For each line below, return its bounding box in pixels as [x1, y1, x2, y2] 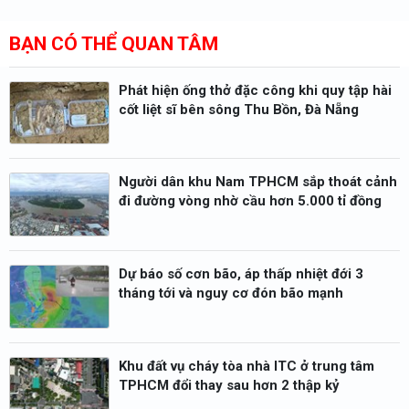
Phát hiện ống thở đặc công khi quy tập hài [119, 81, 392, 99]
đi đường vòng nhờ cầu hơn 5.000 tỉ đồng [119, 193, 382, 210]
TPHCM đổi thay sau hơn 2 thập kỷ [119, 376, 340, 393]
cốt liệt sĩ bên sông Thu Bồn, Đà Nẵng [119, 100, 359, 118]
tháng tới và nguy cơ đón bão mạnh [119, 285, 343, 301]
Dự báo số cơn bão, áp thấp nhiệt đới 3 [119, 266, 363, 282]
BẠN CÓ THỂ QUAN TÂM [9, 31, 218, 55]
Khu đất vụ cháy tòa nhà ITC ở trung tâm [119, 357, 374, 374]
